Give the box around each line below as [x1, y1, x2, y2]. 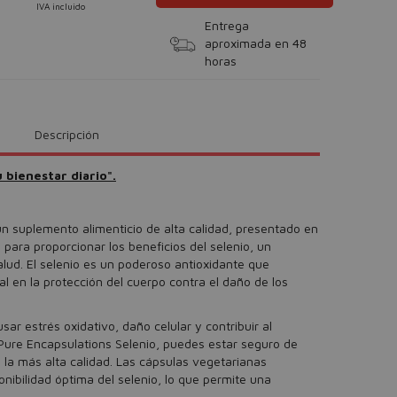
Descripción [35, 127, 100, 142]
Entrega [205, 18, 249, 33]
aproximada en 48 [205, 35, 307, 51]
